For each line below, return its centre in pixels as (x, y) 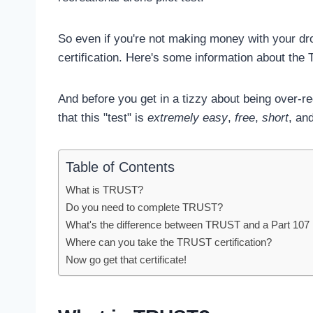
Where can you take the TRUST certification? (169, 242)
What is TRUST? (104, 189)
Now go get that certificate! (126, 259)
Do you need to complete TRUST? (144, 207)
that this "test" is (103, 117)
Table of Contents (120, 167)
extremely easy (188, 117)
